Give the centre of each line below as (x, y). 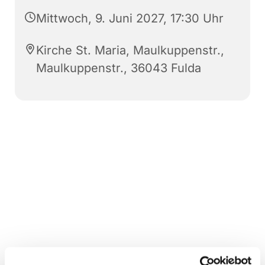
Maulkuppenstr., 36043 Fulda (119, 68)
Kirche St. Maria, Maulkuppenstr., (130, 50)
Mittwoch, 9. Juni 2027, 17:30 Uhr (130, 18)
